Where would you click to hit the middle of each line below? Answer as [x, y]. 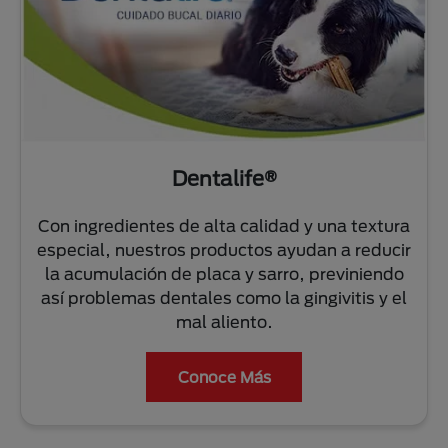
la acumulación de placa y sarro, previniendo [224, 274]
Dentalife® [224, 178]
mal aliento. [224, 322]
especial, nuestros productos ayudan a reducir [224, 250]
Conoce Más [224, 377]
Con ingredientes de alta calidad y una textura [224, 226]
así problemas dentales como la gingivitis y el [224, 298]
